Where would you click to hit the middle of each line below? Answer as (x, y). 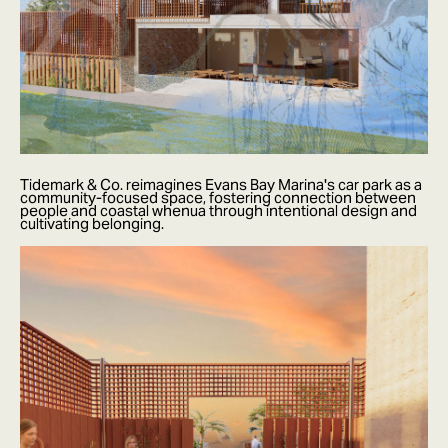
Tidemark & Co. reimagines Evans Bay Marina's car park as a (221, 184)
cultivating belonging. (92, 223)
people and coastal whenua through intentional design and (218, 210)
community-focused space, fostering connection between (218, 197)
